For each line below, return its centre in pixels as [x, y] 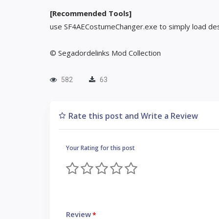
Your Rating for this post [100, 148]
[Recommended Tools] [91, 13]
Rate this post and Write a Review [133, 116]
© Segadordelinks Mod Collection [105, 53]
